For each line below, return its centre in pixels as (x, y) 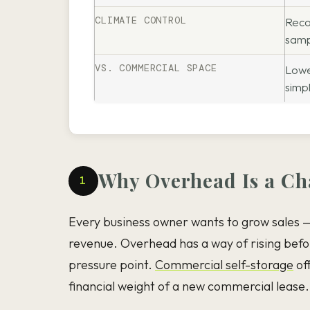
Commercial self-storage (224, 265)
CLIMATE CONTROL (141, 20)
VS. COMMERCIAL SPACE (156, 68)
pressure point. (112, 265)
